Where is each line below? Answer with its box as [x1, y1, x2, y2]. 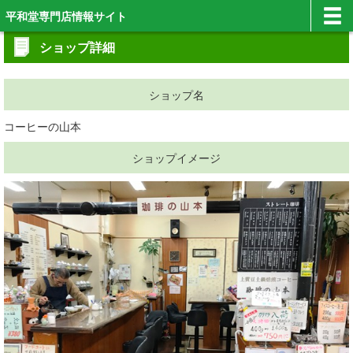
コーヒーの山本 [4, 118, 81, 134]
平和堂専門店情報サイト [6, 8, 127, 24]
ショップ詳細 [39, 38, 115, 56]
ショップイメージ [132, 150, 221, 165]
